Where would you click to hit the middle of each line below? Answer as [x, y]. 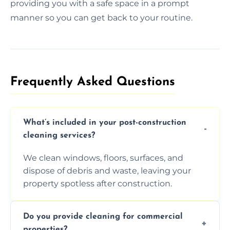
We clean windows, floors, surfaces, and [103, 158]
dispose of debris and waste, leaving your [107, 170]
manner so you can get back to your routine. [101, 17]
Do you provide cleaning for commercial [103, 216]
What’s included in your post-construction [105, 122]
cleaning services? [59, 135]
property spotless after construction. [98, 183]
